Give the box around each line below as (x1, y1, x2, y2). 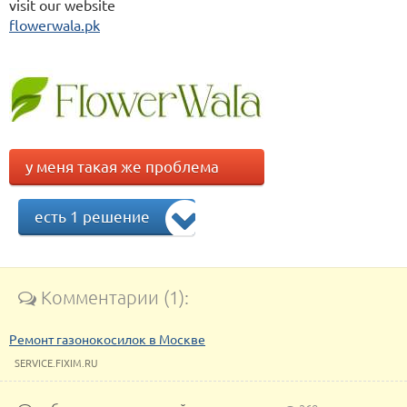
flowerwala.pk (9, 15, 100, 34)
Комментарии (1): (36, 286, 189, 308)
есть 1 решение (35, 206, 150, 225)
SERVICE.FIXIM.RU (15, 355, 98, 370)
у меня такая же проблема (25, 156, 219, 175)
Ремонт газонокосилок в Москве (9, 331, 205, 347)
